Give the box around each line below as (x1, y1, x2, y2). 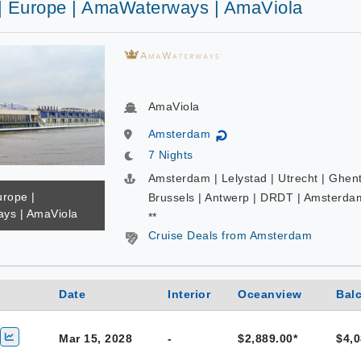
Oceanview (238, 288, 302, 301)
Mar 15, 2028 (59, 332, 132, 345)
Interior (168, 288, 210, 301)
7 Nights (147, 148, 193, 161)
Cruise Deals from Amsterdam (147, 229, 312, 242)
